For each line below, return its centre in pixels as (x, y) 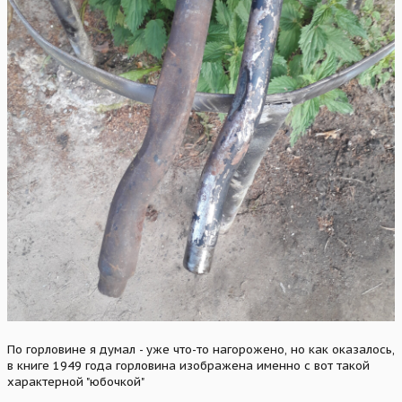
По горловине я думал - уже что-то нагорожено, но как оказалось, (201, 349)
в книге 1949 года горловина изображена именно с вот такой (188, 365)
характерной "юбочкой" (76, 381)
